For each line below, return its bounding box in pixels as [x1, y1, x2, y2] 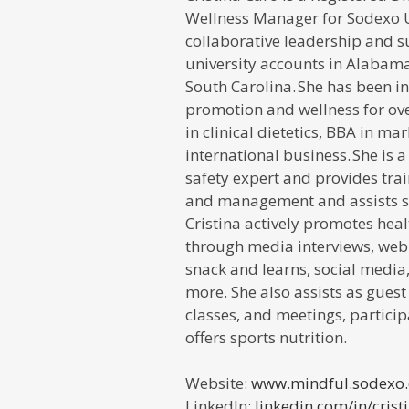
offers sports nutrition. [185, 327, 349, 348]
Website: [185, 372, 251, 393]
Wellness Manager [185, 7, 319, 28]
